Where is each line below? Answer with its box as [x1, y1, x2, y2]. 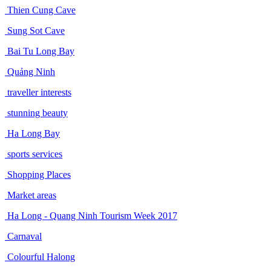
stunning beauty [5, 107, 68, 118]
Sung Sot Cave [5, 25, 65, 36]
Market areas [5, 189, 56, 200]
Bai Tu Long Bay [5, 45, 74, 56]
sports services [5, 148, 62, 159]
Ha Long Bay [5, 128, 60, 139]
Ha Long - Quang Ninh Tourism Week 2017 [5, 210, 177, 221]
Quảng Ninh [5, 66, 55, 77]
